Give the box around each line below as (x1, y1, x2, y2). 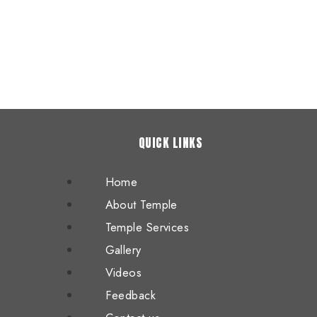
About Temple (105, 196, 178, 213)
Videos (105, 264, 142, 281)
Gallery (105, 241, 142, 258)
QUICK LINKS (139, 134, 202, 152)
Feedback (105, 287, 156, 304)
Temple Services (105, 219, 190, 236)
